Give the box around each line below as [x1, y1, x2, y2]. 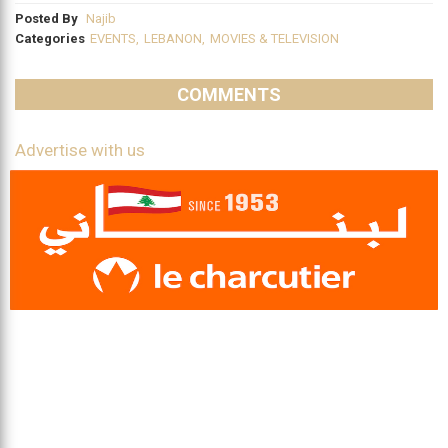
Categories [15, 31, 85, 47]
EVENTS [90, 31, 136, 47]
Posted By [15, 11, 81, 27]
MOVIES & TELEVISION [210, 31, 339, 47]
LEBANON [144, 31, 202, 47]
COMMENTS [177, 84, 281, 106]
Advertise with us [15, 140, 145, 161]
